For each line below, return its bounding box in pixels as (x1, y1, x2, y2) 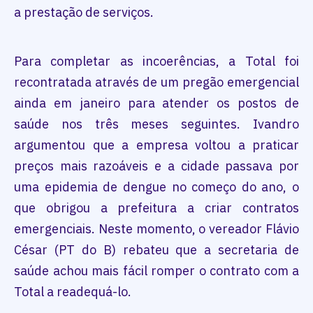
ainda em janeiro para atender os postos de (14, 95, 299, 111)
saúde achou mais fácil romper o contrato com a (14, 263, 299, 279)
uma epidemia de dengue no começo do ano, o (14, 179, 299, 195)
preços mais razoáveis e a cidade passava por (14, 158, 299, 174)
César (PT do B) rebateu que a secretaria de (14, 242, 299, 258)
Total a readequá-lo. (14, 284, 131, 300)
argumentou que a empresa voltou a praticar (14, 137, 299, 153)
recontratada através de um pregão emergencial (14, 74, 299, 90)
